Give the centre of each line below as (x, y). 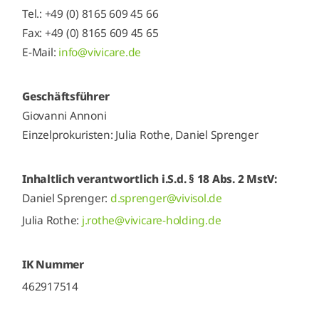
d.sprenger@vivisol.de (166, 198)
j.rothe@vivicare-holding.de (151, 220)
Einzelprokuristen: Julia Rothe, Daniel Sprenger (140, 135)
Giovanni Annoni (64, 115)
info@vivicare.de (100, 52)
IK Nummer (53, 264)
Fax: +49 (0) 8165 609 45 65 (90, 33)
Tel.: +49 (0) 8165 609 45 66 (90, 14)
